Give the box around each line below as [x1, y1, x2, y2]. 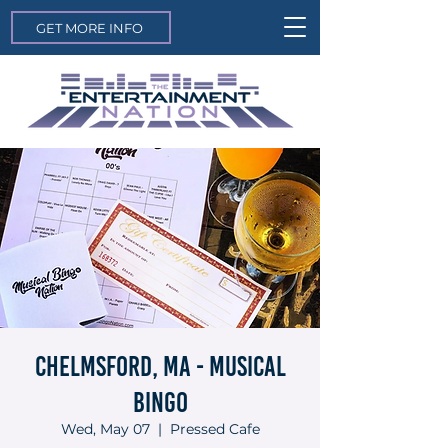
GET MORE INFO [35, 19, 143, 36]
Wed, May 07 [60, 420, 150, 438]
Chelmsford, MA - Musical [34, 349, 286, 383]
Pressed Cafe [169, 420, 260, 438]
